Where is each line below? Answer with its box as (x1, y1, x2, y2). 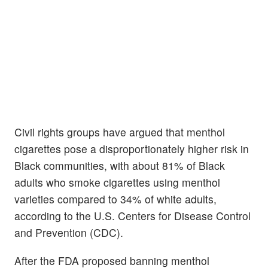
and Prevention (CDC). (14, 225, 123, 240)
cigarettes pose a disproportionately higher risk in (14, 141, 249, 157)
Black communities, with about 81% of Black (14, 158, 225, 173)
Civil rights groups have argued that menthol (14, 124, 225, 140)
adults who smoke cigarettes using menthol (14, 175, 220, 190)
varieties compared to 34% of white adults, (14, 191, 217, 207)
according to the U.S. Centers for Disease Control (14, 208, 251, 224)
